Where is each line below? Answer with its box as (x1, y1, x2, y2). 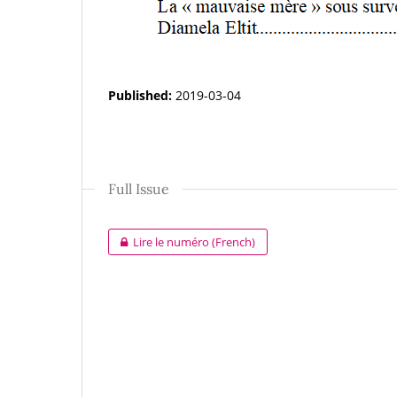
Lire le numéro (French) (133, 234, 256, 251)
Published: (108, 87, 175, 105)
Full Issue (108, 180, 169, 198)
